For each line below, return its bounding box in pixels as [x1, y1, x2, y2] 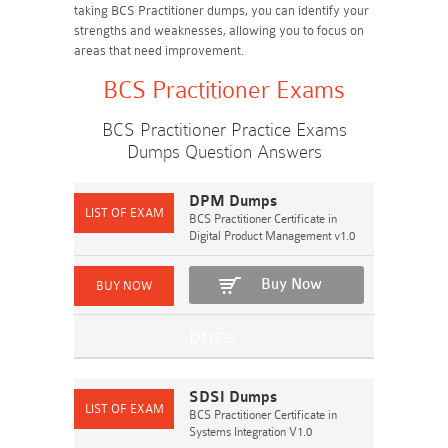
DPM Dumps [189, 193, 277, 210]
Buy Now [261, 276, 322, 293]
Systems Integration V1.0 [189, 425, 312, 439]
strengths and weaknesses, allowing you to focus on [74, 23, 364, 38]
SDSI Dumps [189, 389, 277, 406]
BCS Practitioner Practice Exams [101, 119, 347, 140]
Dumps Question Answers [126, 141, 322, 162]
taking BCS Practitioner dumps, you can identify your [74, 3, 369, 18]
